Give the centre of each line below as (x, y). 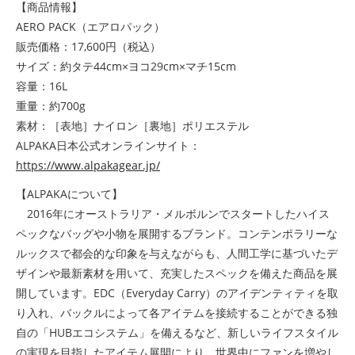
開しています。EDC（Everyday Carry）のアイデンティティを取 (177, 293)
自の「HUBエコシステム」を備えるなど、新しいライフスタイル (177, 332)
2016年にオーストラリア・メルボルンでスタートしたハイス (173, 214)
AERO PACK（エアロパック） (90, 26)
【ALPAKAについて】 (69, 194)
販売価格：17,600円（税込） (88, 46)
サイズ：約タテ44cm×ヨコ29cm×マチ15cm (126, 66)
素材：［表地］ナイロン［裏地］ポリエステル (132, 125)
